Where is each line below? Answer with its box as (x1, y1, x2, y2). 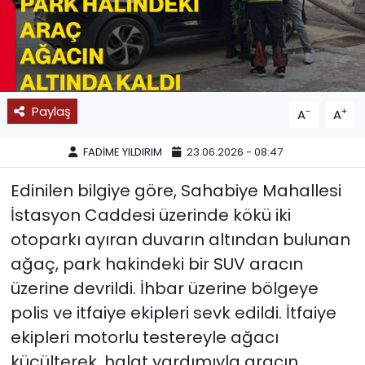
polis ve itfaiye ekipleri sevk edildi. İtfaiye (10, 301, 336, 324)
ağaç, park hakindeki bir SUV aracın (10, 252, 303, 275)
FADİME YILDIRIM (83, 144, 163, 161)
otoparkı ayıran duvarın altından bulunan (10, 227, 350, 251)
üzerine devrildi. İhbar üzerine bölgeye (10, 276, 319, 300)
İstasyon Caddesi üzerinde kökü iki (10, 203, 291, 226)
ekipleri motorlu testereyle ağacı (10, 325, 279, 349)
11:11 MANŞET (43, 61, 133, 81)
